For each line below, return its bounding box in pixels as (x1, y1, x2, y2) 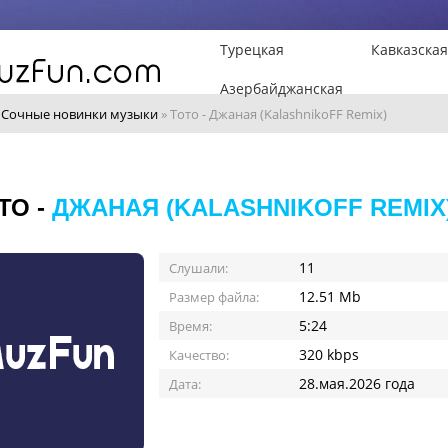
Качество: (169, 346, 229, 364)
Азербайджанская (220, 79, 343, 98)
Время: (169, 317, 212, 335)
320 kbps (299, 345, 359, 364)
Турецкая (220, 40, 284, 59)
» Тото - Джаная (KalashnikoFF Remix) (158, 105, 387, 123)
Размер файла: (169, 288, 259, 306)
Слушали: (169, 259, 228, 277)
